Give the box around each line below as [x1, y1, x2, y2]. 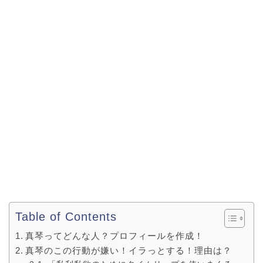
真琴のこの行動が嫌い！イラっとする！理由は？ [25, 245, 232, 256]
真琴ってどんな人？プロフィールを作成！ [25, 231, 204, 241]
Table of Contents [15, 210, 117, 224]
